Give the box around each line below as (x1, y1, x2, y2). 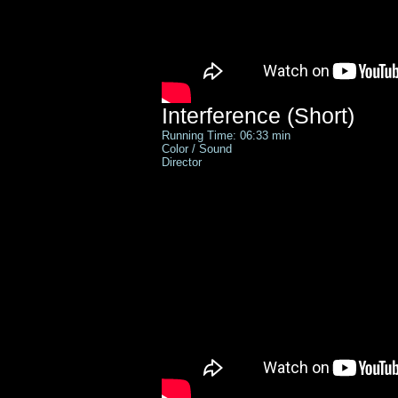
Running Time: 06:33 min (162, 129, 291, 142)
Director (162, 155, 202, 169)
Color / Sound (162, 142, 235, 155)
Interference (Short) (162, 103, 354, 128)
